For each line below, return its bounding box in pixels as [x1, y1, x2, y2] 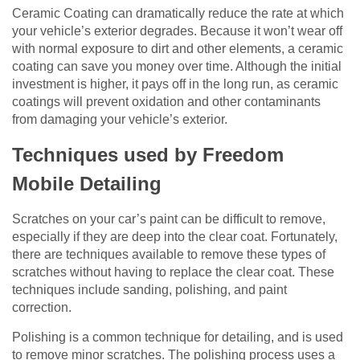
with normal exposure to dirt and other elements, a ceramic [12, 42, 343, 56]
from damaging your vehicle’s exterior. [12, 112, 227, 127]
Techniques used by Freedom [12, 144, 284, 166]
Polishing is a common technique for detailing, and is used [12, 330, 343, 345]
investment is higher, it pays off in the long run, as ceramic [12, 77, 338, 92]
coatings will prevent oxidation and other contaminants [12, 95, 321, 109]
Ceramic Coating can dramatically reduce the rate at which [12, 6, 344, 21]
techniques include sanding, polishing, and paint [12, 283, 287, 297]
